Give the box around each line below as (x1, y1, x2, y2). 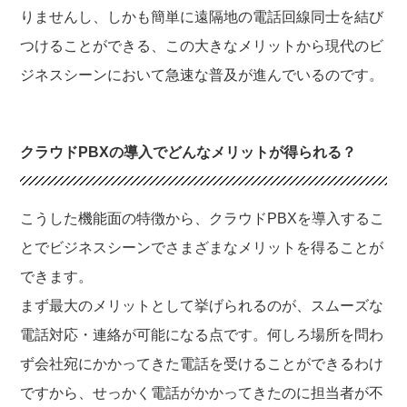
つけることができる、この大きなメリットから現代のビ (20, 37, 384, 54)
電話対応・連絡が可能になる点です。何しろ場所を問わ (20, 326, 384, 342)
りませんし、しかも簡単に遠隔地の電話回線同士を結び (20, 8, 384, 25)
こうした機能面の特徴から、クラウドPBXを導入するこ (20, 210, 385, 226)
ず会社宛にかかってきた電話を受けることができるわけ (20, 355, 384, 372)
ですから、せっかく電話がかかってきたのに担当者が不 (20, 384, 384, 401)
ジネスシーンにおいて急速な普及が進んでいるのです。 (20, 66, 384, 83)
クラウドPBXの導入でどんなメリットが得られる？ (20, 144, 357, 160)
